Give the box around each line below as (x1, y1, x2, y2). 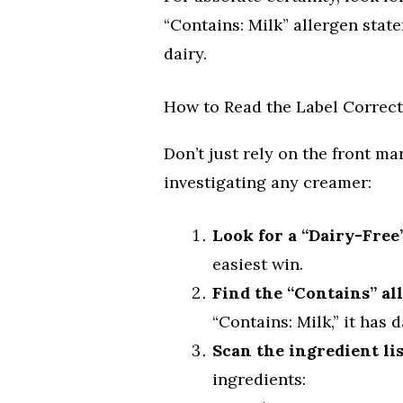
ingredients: (212, 368, 306, 390)
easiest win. (212, 253, 303, 274)
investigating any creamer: (164, 171, 372, 193)
